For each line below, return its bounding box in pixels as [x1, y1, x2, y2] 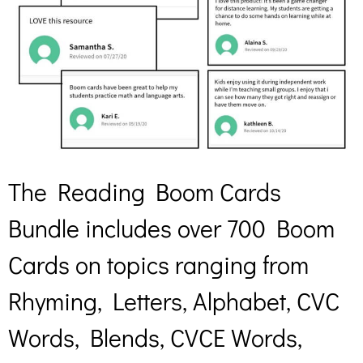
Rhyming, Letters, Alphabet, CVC [8, 285, 340, 318]
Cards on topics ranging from [8, 249, 309, 281]
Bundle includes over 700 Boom [8, 212, 335, 245]
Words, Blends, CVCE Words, [8, 322, 302, 354]
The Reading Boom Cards [8, 176, 281, 208]
